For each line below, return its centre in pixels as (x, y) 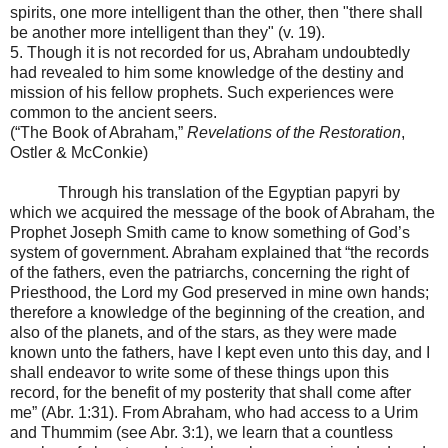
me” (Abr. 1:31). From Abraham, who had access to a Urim (214, 412)
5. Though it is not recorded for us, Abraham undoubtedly (210, 52)
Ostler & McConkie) (79, 152)
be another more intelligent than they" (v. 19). (167, 32)
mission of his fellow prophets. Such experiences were (202, 92)
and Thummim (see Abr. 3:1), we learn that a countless (201, 432)
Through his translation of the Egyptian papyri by (229, 192)
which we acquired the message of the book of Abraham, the (222, 212)
